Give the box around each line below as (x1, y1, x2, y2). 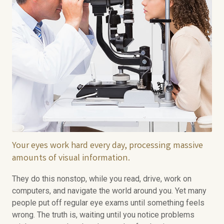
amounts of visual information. (12, 152, 130, 165)
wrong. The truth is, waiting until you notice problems (12, 210, 194, 219)
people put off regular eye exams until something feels (12, 198, 204, 207)
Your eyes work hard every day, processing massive (12, 139, 203, 152)
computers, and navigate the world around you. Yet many (12, 186, 206, 195)
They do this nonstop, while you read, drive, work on (12, 174, 191, 183)
